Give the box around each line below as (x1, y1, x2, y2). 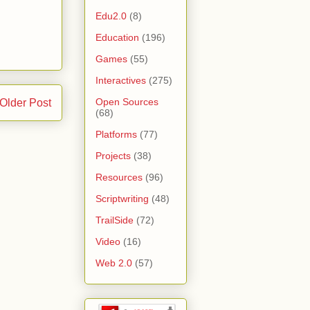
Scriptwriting (95, 192, 149, 204)
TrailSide (95, 214, 134, 226)
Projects (95, 149, 131, 161)
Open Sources (95, 95, 158, 107)
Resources (95, 171, 143, 183)
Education (95, 31, 139, 43)
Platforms (95, 128, 137, 140)
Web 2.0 (95, 257, 132, 268)
